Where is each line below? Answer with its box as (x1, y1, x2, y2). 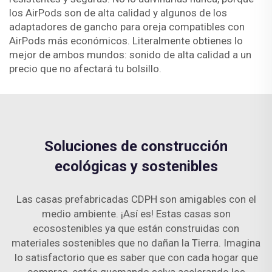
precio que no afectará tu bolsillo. (9, 63, 161, 75)
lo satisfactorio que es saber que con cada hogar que (14, 251, 258, 263)
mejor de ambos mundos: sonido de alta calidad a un (9, 49, 251, 61)
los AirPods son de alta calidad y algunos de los (9, 7, 227, 19)
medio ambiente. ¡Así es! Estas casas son (41, 208, 231, 220)
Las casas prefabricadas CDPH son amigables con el (16, 193, 256, 205)
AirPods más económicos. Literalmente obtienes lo (9, 35, 243, 47)
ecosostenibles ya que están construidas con (33, 222, 239, 234)
